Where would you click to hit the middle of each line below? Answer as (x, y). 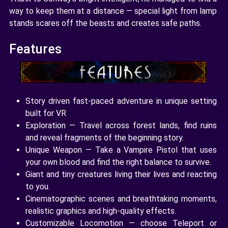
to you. (38, 187)
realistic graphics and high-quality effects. (101, 211)
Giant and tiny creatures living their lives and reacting (121, 174)
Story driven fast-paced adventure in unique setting (121, 101)
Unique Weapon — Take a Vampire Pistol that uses (121, 150)
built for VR (46, 113)
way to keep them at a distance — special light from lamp (113, 11)
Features (35, 49)
